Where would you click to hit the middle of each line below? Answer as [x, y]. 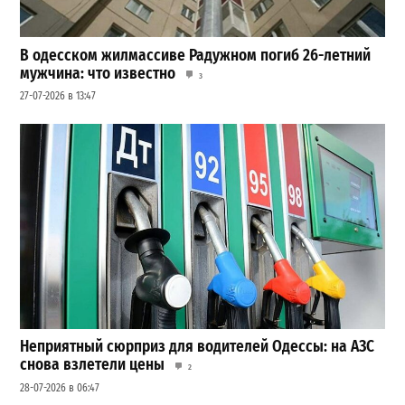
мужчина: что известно [98, 73]
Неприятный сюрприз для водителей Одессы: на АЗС [198, 347]
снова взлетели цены [93, 365]
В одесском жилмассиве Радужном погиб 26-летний [196, 55]
